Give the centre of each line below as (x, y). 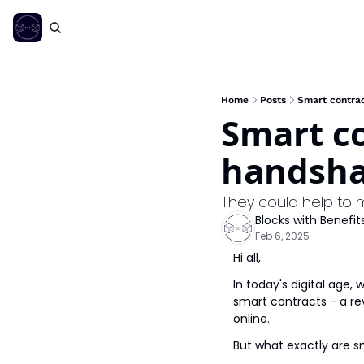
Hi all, (247, 258)
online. (251, 318)
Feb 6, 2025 (282, 236)
